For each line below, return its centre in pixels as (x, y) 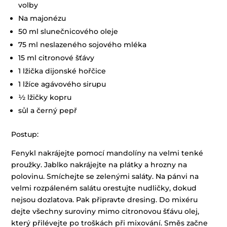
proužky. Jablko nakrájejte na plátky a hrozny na (99, 165)
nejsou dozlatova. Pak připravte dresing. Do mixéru (105, 200)
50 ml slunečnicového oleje (68, 32)
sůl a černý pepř (48, 111)
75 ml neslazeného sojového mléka (83, 45)
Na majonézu (42, 18)
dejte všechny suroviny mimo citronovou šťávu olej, (105, 212)
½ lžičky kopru (45, 98)
